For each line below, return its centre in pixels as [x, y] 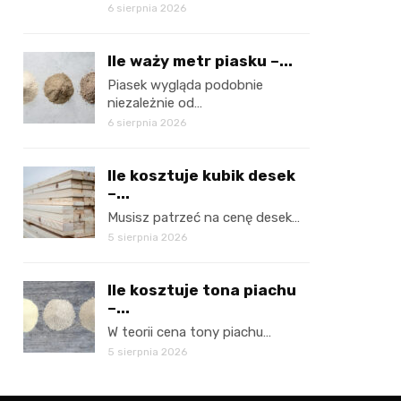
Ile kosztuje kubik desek [201, 175]
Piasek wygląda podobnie [185, 85]
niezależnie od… [155, 103]
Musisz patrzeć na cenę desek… [204, 218]
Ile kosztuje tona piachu [202, 290]
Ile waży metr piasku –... [200, 61]
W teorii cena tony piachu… [189, 332]
